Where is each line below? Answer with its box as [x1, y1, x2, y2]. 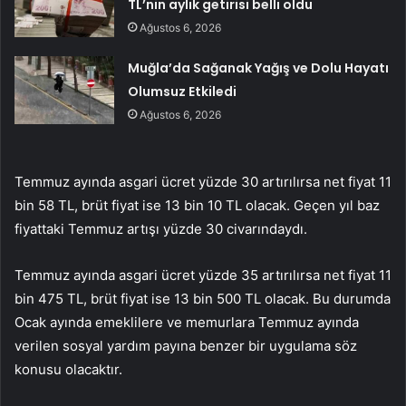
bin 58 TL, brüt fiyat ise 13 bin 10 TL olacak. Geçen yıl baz [14, 196, 380, 214]
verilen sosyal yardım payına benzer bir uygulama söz [14, 336, 357, 354]
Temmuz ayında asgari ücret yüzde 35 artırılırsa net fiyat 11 [14, 266, 391, 284]
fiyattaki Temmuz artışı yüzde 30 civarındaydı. [14, 219, 307, 237]
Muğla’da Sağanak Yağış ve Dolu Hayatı [128, 58, 390, 77]
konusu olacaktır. [14, 360, 122, 378]
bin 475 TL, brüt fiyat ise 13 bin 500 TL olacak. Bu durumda [14, 289, 391, 307]
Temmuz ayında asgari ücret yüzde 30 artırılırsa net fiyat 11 [14, 172, 391, 190]
